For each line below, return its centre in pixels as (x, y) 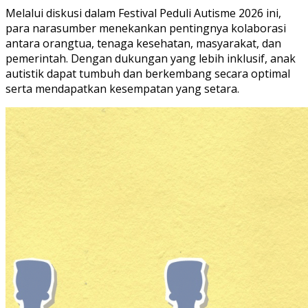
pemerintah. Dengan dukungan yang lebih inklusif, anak (151, 58)
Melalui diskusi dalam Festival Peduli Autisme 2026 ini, (143, 13)
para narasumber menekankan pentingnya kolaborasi (146, 28)
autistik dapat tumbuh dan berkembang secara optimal (148, 73)
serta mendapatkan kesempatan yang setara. (122, 88)
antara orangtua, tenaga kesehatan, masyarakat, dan (143, 43)
